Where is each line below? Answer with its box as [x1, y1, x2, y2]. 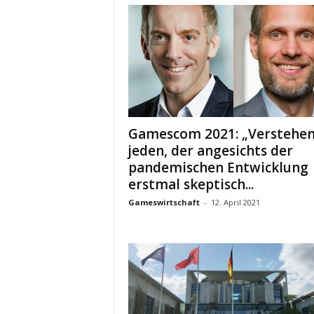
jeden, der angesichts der [128, 142, 293, 160]
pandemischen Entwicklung [128, 158, 308, 177]
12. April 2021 [210, 197, 260, 207]
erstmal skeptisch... [128, 175, 254, 193]
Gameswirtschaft [128, 197, 200, 207]
